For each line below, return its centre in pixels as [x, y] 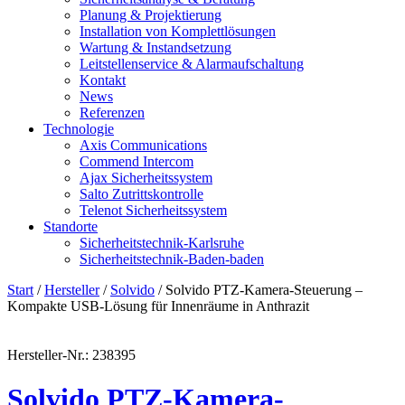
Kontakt [103, 80]
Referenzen [112, 113]
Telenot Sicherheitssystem [153, 210]
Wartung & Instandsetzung [155, 47]
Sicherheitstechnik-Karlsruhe [162, 243]
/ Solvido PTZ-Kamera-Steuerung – [259, 290]
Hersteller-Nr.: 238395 [71, 355]
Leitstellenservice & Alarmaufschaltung [192, 64]
